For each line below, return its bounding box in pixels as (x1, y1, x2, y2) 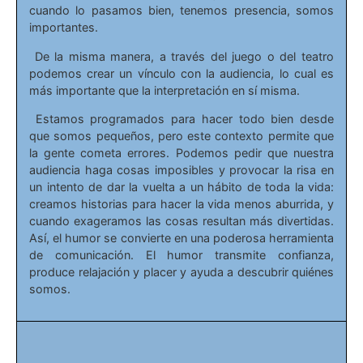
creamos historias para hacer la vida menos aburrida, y (29, 197, 334, 211)
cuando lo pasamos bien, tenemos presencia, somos (29, 3, 334, 18)
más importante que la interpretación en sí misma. (29, 83, 300, 97)
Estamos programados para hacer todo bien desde (29, 112, 334, 126)
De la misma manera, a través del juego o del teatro (29, 49, 334, 63)
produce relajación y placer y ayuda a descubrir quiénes (29, 265, 334, 280)
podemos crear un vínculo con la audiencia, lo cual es (29, 66, 334, 80)
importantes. (29, 20, 98, 35)
